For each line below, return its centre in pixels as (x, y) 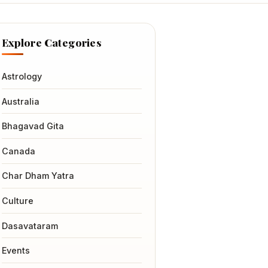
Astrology (22, 77)
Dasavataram (30, 226)
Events (16, 251)
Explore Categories (51, 42)
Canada (18, 151)
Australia (20, 101)
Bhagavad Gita (33, 126)
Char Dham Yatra (38, 176)
